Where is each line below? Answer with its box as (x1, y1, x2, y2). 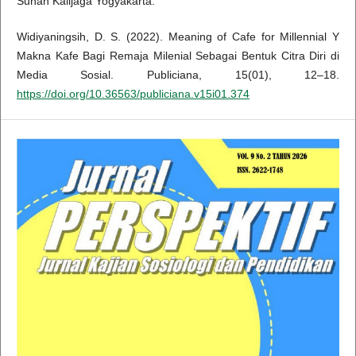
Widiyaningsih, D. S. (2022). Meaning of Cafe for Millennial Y (16, 29, 340, 43)
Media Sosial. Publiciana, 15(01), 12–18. (16, 68, 340, 81)
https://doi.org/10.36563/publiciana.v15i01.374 (16, 87, 250, 100)
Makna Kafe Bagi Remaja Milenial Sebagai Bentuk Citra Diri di (16, 48, 340, 62)
